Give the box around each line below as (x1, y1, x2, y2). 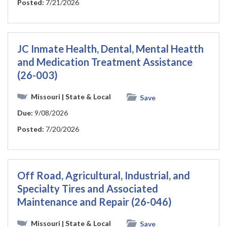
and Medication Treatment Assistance (17, 56, 193, 68)
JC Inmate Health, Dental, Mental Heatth (17, 43, 204, 55)
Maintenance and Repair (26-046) (17, 195, 172, 208)
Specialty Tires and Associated (17, 182, 158, 195)
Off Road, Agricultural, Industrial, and (17, 169, 190, 181)
